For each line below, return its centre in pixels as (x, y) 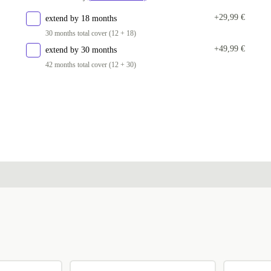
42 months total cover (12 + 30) (90, 65)
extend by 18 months (81, 18)
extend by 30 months (81, 50)
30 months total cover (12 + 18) (90, 33)
